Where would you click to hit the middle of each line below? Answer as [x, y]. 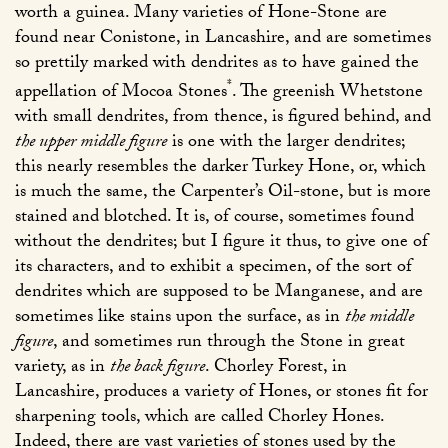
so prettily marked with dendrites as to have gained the [217, 65]
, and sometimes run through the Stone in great [229, 344]
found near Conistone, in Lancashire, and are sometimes [223, 40]
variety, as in [62, 369]
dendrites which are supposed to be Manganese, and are [219, 294]
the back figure [157, 369]
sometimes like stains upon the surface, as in [180, 319]
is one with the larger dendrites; [286, 144]
